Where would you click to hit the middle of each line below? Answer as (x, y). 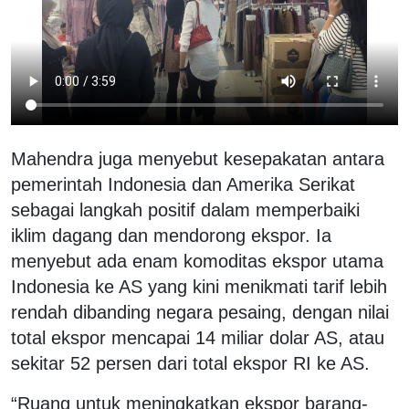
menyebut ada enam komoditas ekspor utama (197, 262)
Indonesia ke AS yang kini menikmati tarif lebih (199, 287)
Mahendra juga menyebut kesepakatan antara (198, 159)
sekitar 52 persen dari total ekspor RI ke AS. (190, 364)
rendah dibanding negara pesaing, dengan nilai (200, 313)
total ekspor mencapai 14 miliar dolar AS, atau (198, 338)
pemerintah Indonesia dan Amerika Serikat (183, 185)
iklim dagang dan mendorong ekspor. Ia (171, 236)
